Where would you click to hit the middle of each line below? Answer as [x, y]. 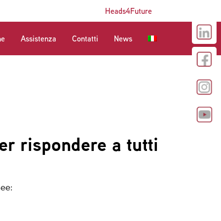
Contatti [85, 38]
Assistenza [38, 38]
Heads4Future [129, 11]
